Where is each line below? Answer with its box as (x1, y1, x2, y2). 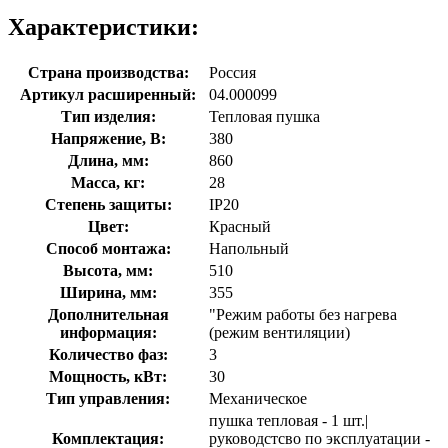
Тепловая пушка (209, 107, 320, 125)
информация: (59, 323, 157, 341)
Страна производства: (27, 63, 189, 81)
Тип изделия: (60, 107, 156, 125)
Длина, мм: (67, 151, 149, 169)
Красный (209, 217, 271, 235)
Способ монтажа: (45, 239, 171, 257)
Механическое (209, 389, 307, 407)
